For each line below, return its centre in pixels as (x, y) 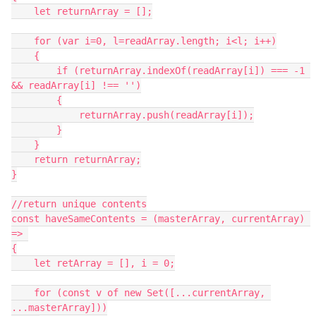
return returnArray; (23, 159)
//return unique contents (79, 204)
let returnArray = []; (23, 11)
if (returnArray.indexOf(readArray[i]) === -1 (34, 71)
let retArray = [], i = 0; (23, 263)
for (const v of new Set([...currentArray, (23, 293)
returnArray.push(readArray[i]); (45, 115)
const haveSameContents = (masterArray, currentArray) (158, 219)
